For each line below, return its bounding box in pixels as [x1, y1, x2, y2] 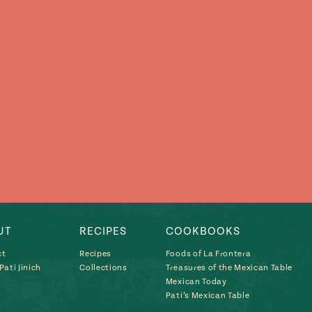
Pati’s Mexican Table [165, 291, 250, 301]
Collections [79, 263, 127, 273]
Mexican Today [165, 277, 227, 287]
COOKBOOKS [165, 225, 240, 238]
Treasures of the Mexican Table [165, 263, 292, 273]
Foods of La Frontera [165, 249, 251, 259]
